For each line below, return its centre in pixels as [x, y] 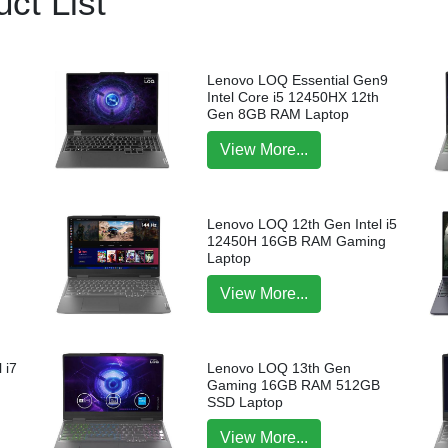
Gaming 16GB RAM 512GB [294, 385]
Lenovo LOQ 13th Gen [279, 368]
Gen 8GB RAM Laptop [278, 113]
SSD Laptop [245, 402]
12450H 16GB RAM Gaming [297, 240]
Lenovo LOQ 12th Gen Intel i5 [302, 223]
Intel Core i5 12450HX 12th [293, 96]
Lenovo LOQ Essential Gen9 [298, 79]
